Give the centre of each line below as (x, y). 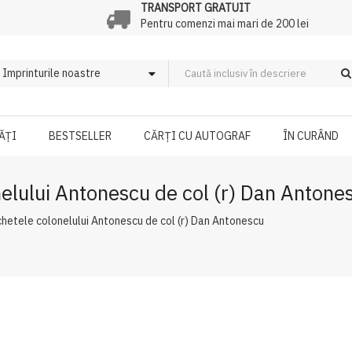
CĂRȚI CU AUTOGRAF (198, 136)
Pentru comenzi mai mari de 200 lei (224, 24)
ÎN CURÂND (311, 136)
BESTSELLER (81, 136)
